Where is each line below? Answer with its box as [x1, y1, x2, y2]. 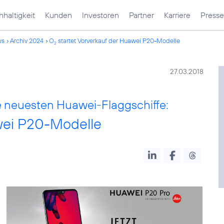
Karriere [164, 10, 190, 20]
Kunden [45, 10, 72, 20]
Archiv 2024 [10, 36, 43, 44]
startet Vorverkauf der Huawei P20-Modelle [56, 36, 180, 44]
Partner [129, 10, 154, 20]
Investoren [82, 10, 119, 20]
